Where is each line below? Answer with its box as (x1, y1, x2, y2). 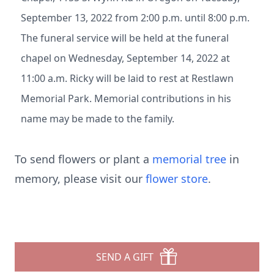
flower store (146, 171, 208, 186)
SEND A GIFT (96, 250, 154, 264)
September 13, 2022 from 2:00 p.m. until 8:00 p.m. (21, 11, 250, 24)
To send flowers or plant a (15, 152, 152, 166)
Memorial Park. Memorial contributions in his (21, 92, 231, 105)
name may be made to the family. (21, 112, 174, 125)
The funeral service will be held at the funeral (21, 31, 229, 45)
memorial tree (152, 152, 226, 166)
